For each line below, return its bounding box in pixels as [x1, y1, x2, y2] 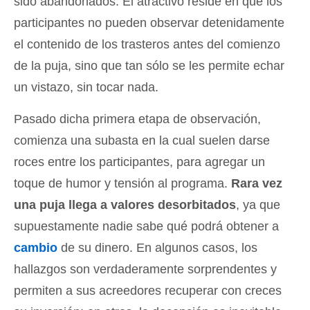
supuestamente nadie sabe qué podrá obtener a [14, 219, 279, 233]
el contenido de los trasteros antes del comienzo [14, 37, 280, 51]
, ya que [236, 197, 280, 212]
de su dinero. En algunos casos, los [57, 240, 257, 255]
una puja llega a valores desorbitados [14, 197, 236, 212]
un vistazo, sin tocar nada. [14, 80, 158, 94]
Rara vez [231, 176, 282, 190]
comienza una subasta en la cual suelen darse [14, 133, 270, 147]
